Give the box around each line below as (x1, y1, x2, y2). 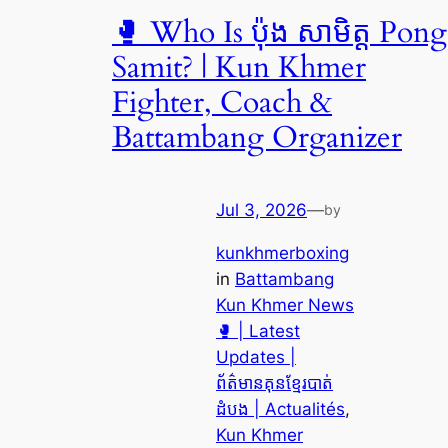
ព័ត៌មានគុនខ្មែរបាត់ (216, 372, 333, 393)
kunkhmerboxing (216, 242, 349, 263)
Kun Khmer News (216, 294, 354, 315)
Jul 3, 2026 (216, 199, 307, 220)
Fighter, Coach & (112, 82, 332, 123)
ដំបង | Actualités (216, 398, 345, 419)
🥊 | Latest (216, 320, 300, 341)
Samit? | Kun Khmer (112, 47, 366, 88)
